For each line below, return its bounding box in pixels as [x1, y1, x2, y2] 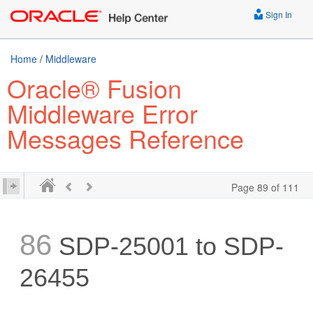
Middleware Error [7, 95, 198, 131]
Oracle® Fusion [7, 70, 182, 105]
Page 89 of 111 [231, 180, 299, 194]
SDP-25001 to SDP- [52, 232, 284, 261]
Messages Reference [7, 120, 244, 156]
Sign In [263, 8, 292, 20]
